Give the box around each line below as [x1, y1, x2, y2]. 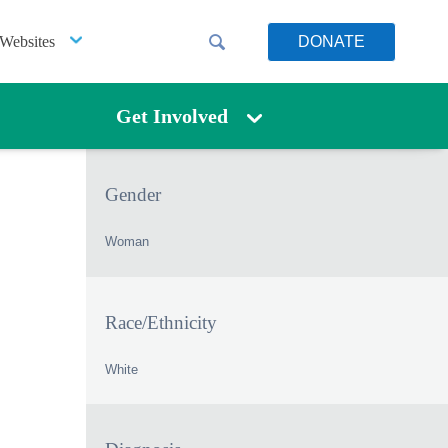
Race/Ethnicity [105, 311, 218, 333]
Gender [105, 183, 162, 205]
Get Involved [116, 105, 229, 127]
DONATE [298, 32, 365, 50]
